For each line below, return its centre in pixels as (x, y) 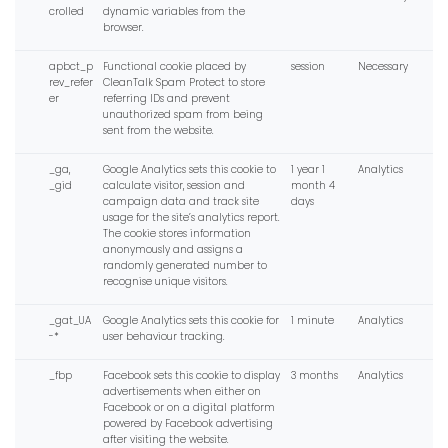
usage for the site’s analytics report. (190, 217)
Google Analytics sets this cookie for (190, 320)
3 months (314, 375)
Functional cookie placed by (174, 66)
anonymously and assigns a (172, 249)
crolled (66, 11)
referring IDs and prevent (166, 98)
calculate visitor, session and (173, 185)
